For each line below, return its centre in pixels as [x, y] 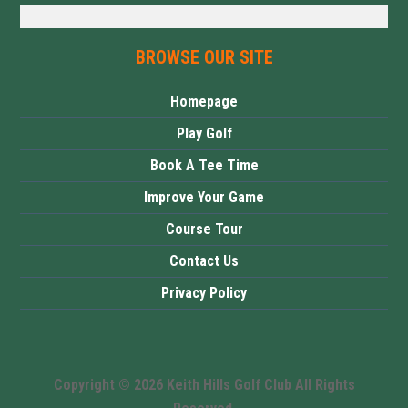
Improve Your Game [204, 197]
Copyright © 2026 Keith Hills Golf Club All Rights [204, 385]
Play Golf [204, 133]
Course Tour [204, 229]
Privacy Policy [204, 293]
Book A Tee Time [204, 165]
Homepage [204, 102]
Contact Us [204, 261]
